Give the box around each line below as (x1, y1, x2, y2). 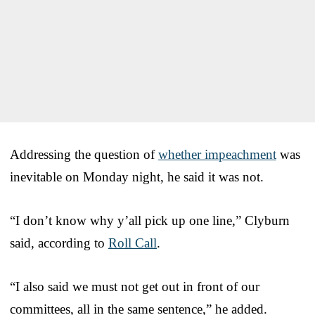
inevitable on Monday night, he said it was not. (10, 169, 264, 184)
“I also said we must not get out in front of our (10, 278, 259, 294)
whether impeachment (158, 146, 276, 162)
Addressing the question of (10, 146, 158, 162)
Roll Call (108, 235, 157, 250)
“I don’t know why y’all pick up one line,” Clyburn (10, 212, 290, 228)
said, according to (10, 235, 108, 250)
